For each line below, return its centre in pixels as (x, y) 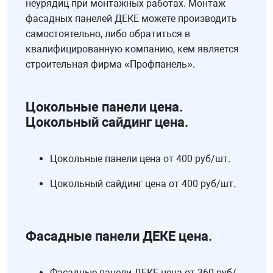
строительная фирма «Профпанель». (110, 65)
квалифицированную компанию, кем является (132, 49)
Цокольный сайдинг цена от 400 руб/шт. (143, 184)
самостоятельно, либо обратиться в (108, 34)
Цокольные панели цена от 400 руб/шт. (140, 159)
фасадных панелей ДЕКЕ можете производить (131, 19)
